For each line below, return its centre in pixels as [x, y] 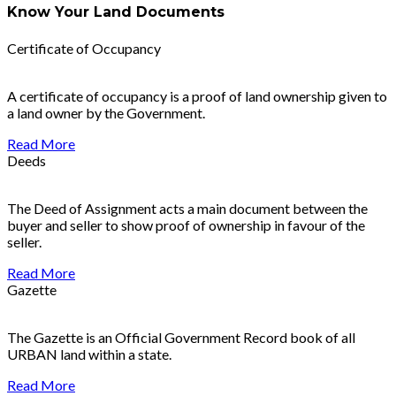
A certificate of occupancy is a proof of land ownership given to [197, 95]
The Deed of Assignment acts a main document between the [187, 208]
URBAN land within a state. [89, 354]
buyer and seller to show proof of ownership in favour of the [186, 225]
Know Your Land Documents [116, 12]
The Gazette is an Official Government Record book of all [181, 337]
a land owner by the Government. [106, 112]
